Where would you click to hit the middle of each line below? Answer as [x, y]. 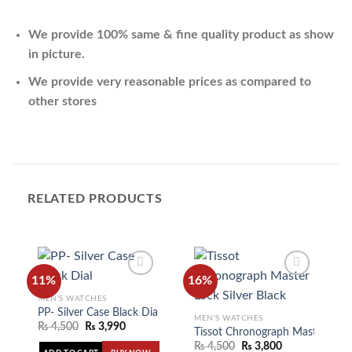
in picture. [56, 55]
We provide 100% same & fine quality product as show [181, 35]
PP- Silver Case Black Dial [99, 312]
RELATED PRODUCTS [95, 198]
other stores [62, 101]
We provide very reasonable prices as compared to [169, 81]
